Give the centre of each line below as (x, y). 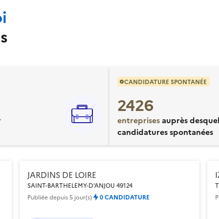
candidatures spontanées (165, 131)
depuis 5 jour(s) (71, 197)
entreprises (139, 120)
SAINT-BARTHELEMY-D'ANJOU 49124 (80, 185)
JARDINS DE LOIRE (62, 174)
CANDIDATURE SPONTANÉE (165, 81)
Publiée (38, 197)
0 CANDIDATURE (125, 197)
